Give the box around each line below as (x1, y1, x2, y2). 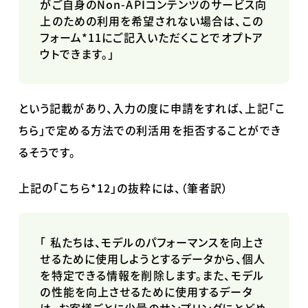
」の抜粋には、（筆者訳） (111, 179, 229, 197)
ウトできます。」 (40, 45, 115, 63)
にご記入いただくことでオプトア (102, 29, 264, 46)
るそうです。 (18, 144, 76, 161)
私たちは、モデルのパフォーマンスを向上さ (49, 234, 265, 251)
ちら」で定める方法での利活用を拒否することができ (18, 122, 281, 139)
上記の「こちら (18, 179, 91, 197)
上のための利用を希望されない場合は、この (40, 12, 263, 30)
